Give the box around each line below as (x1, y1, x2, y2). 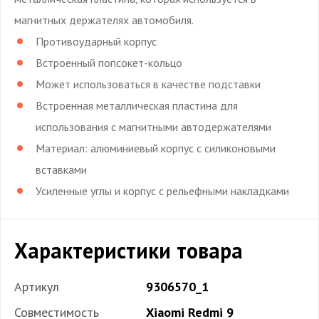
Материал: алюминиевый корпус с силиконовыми (36, 140, 276, 155)
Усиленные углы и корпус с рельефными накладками (36, 183, 289, 198)
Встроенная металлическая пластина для (36, 98, 238, 113)
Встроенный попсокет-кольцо (36, 55, 182, 70)
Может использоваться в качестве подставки (36, 76, 261, 91)
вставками (36, 162, 87, 177)
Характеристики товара (14, 236, 243, 264)
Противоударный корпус (36, 33, 157, 48)
